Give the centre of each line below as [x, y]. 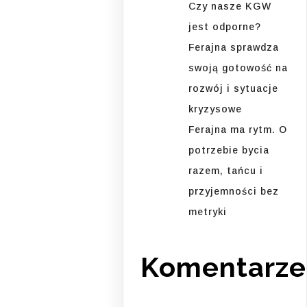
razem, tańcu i [226, 171]
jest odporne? [225, 27]
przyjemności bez [234, 192]
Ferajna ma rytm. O [238, 130]
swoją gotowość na [238, 68]
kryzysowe [216, 109]
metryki [208, 212]
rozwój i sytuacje [234, 89]
